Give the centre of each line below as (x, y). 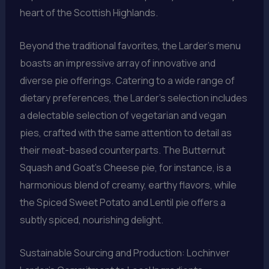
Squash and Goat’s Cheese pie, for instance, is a (125, 168)
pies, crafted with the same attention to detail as (125, 133)
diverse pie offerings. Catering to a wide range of (127, 81)
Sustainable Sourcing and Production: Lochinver (125, 252)
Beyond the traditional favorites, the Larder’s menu (130, 46)
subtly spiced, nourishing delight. (91, 220)
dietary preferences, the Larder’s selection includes (133, 98)
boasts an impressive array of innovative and (117, 63)
